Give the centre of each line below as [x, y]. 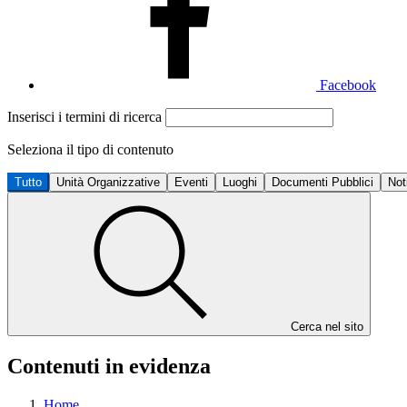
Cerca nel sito [327, 327]
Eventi [191, 182]
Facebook [348, 85]
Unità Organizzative [108, 182]
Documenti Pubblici [323, 182]
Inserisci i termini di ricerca [86, 117]
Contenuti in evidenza [109, 366]
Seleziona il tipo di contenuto [90, 149]
